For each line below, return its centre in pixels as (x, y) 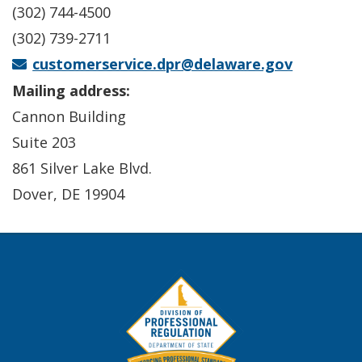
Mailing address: (71, 90)
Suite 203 (44, 142)
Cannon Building (69, 116)
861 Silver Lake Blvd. (82, 168)
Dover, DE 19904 (68, 194)
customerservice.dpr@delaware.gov (163, 64)
